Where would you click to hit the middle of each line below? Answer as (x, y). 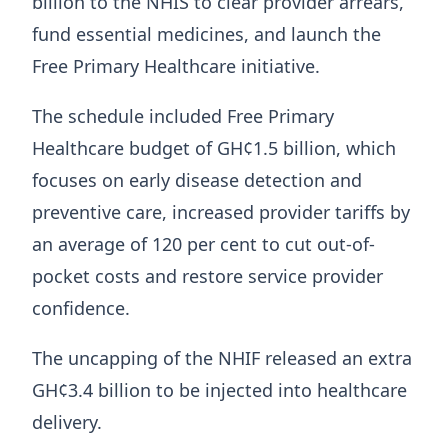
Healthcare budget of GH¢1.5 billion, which (214, 147)
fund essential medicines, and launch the (206, 33)
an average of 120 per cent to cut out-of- (203, 243)
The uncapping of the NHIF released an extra (222, 357)
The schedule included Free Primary (183, 115)
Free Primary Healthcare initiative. (176, 65)
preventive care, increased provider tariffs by (221, 211)
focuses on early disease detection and (197, 179)
